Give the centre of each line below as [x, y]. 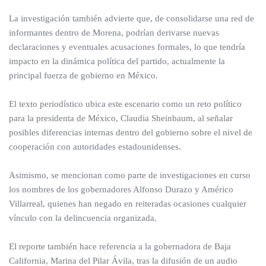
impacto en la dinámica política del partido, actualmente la [117, 61]
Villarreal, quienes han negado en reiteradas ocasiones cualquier [128, 204]
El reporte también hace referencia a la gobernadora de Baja [120, 246]
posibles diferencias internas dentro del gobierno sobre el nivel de [131, 132]
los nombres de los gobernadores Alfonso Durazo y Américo [121, 189]
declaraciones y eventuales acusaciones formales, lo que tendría [127, 47]
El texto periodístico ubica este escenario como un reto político [125, 104]
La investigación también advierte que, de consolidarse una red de [132, 18]
